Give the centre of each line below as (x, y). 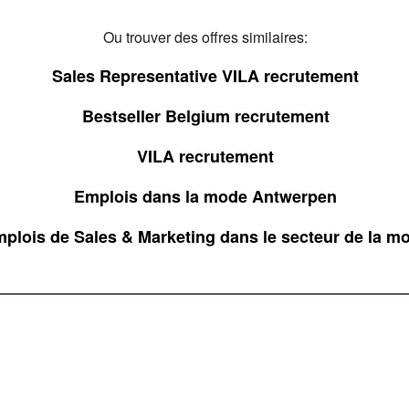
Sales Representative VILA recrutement (205, 76)
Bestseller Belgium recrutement (205, 116)
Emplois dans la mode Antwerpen (205, 196)
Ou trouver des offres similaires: (205, 37)
